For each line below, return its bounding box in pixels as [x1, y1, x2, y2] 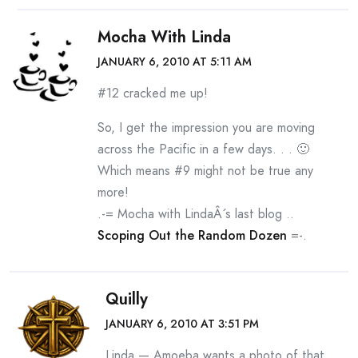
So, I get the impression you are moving [97, 118, 315, 137]
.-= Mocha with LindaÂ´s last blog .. [97, 205, 294, 223]
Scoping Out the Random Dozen [97, 226, 287, 245]
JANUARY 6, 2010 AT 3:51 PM [105, 316, 259, 332]
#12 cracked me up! [97, 84, 208, 102]
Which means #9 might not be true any [97, 161, 313, 180]
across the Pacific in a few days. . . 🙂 [97, 140, 309, 158]
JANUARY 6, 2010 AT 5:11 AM [97, 54, 252, 70]
